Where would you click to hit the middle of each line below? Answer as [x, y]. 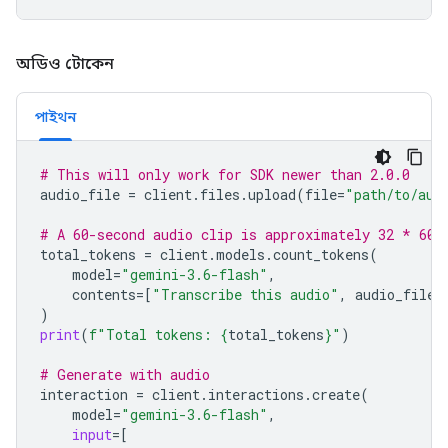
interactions [256, 394]
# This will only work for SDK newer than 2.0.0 [225, 174]
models [240, 254]
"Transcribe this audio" [245, 294]
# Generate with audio [125, 374]
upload [272, 194]
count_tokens [321, 254]
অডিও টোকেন [67, 63]
